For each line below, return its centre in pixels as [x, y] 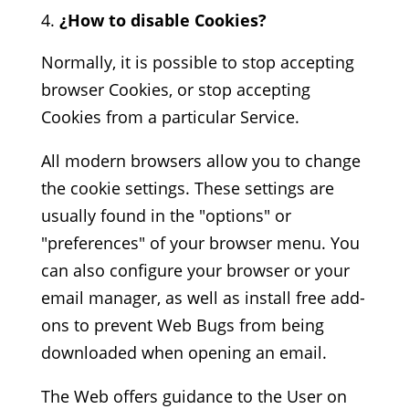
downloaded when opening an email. [184, 352]
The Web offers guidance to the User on [194, 396]
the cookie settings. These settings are [187, 188]
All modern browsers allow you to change [200, 161]
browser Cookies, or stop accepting [175, 89]
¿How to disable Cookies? [163, 20]
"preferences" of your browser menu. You [200, 243]
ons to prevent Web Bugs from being [182, 325]
